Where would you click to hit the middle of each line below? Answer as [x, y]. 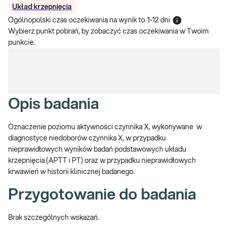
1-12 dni [159, 20]
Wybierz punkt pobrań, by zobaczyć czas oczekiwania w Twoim [108, 32]
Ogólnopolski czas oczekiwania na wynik [73, 20]
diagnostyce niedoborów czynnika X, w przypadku [87, 138]
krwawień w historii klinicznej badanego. [72, 172]
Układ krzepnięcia [42, 7]
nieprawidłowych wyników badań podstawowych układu [97, 150]
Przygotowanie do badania [102, 195]
